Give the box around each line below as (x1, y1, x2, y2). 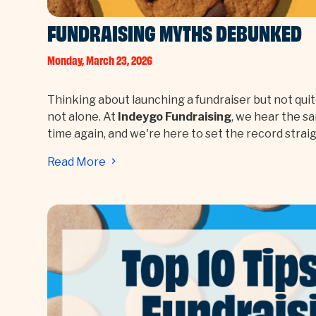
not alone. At (47, 110, 119, 124)
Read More (47, 155, 109, 169)
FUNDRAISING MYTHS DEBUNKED (47, 18, 303, 51)
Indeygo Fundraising (118, 110, 232, 124)
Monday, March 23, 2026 (47, 51, 153, 71)
